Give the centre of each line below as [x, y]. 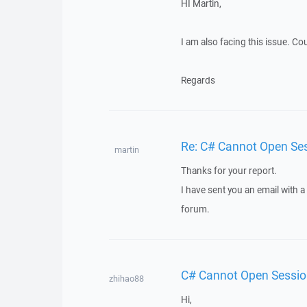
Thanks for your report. [229, 171]
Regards [198, 80]
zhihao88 [127, 279]
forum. [195, 209]
